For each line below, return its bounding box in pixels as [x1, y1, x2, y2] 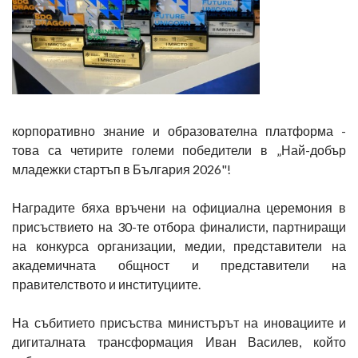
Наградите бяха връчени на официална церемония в [12, 200, 346, 215]
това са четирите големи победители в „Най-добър [12, 142, 346, 157]
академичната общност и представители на [12, 257, 346, 272]
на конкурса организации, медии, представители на [12, 238, 346, 253]
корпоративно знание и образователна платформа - [12, 123, 346, 138]
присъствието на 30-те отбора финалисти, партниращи [12, 219, 346, 234]
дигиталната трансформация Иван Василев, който [12, 334, 346, 349]
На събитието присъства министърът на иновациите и [12, 315, 346, 330]
